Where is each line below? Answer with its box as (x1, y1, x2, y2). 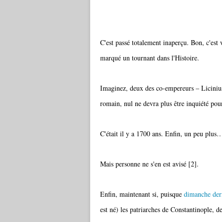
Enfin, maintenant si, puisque (100, 189, 184, 199)
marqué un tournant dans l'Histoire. (100, 53, 199, 62)
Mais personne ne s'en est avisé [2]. (100, 159, 199, 168)
